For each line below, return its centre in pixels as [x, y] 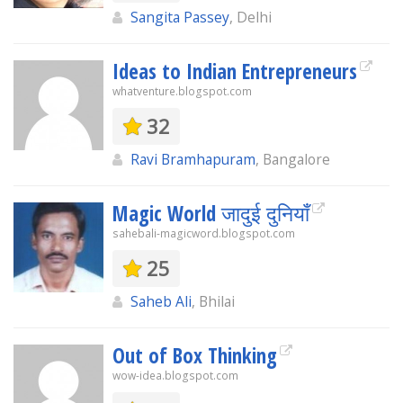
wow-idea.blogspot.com [175, 376]
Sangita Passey [180, 17]
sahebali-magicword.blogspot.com [204, 233]
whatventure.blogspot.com [182, 91]
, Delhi [251, 17]
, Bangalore [293, 159]
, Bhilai [213, 301]
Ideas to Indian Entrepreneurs [235, 71]
